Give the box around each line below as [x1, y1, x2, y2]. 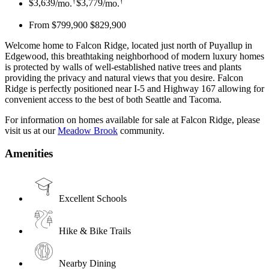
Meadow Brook [58, 125, 118, 136]
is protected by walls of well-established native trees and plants [5, 61, 241, 72]
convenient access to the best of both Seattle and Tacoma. [5, 94, 222, 104]
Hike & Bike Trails [59, 226, 131, 237]
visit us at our [5, 125, 58, 136]
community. [118, 125, 165, 136]
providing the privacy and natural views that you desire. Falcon [5, 72, 243, 83]
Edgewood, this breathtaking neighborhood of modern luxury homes [5, 50, 264, 61]
